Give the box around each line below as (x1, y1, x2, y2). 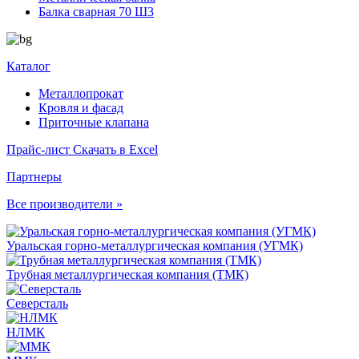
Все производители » (6, 197, 123, 211)
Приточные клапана (38, 115, 149, 129)
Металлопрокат (38, 87, 123, 100)
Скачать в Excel (73, 143, 158, 156)
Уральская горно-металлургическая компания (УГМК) (6, 239, 303, 252)
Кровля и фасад (38, 101, 123, 115)
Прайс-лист (6, 143, 73, 156)
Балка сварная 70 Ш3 (38, 5, 154, 18)
